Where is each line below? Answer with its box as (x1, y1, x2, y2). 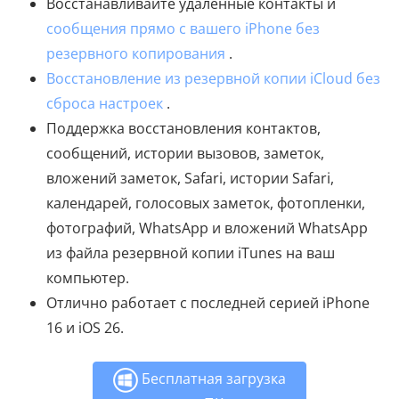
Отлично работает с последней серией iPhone (46, 293, 370, 313)
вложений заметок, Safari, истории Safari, (46, 168, 334, 189)
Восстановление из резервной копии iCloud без (46, 69, 380, 89)
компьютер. (46, 268, 129, 289)
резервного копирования (46, 44, 225, 64)
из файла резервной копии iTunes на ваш (46, 243, 335, 264)
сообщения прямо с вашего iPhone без (46, 19, 320, 39)
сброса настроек (46, 94, 163, 114)
